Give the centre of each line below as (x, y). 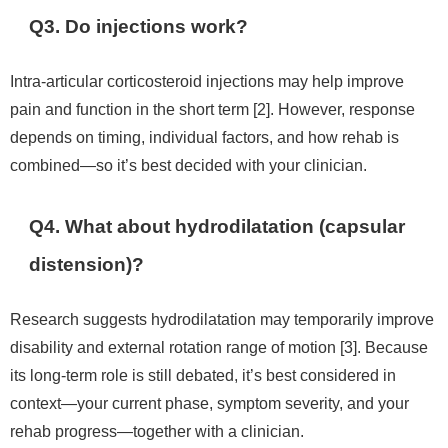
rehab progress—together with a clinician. (157, 430)
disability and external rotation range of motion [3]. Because (219, 346)
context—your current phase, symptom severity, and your (209, 402)
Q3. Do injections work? (139, 26)
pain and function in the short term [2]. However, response (212, 108)
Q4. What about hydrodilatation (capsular (217, 226)
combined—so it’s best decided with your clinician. (188, 164)
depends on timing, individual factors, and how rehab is (204, 136)
